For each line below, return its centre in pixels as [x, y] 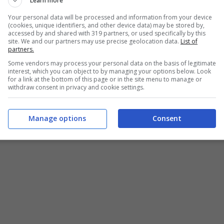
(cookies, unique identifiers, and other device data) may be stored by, [106, 25]
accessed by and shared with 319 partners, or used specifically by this [107, 33]
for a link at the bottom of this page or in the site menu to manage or [105, 79]
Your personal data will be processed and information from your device [110, 17]
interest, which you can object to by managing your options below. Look [109, 71]
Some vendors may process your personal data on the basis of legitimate [112, 63]
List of [189, 41]
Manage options [57, 118]
